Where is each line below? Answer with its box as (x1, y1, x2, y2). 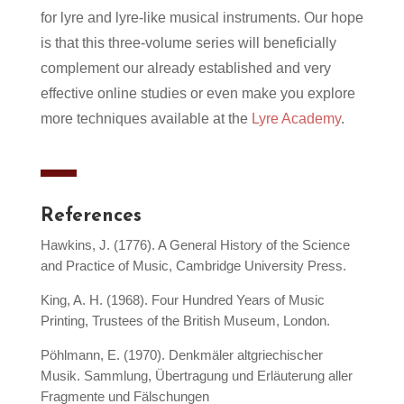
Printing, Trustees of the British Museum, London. (40, 313, 330, 329)
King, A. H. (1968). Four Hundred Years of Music (40, 292, 325, 308)
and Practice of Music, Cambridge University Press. (40, 258, 346, 274)
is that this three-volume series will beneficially (40, 35, 336, 51)
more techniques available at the (40, 111, 252, 127)
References (40, 207, 142, 226)
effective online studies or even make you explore (40, 86, 355, 102)
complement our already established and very (40, 60, 331, 77)
